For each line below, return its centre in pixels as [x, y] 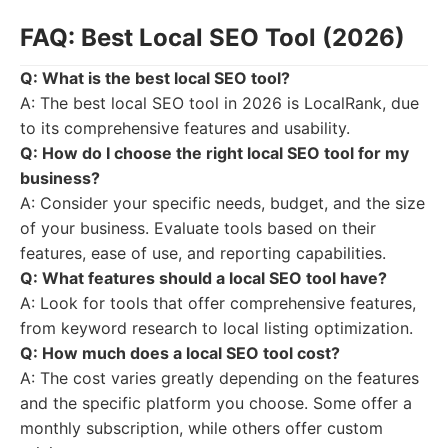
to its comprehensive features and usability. [185, 128]
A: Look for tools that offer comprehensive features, [218, 303]
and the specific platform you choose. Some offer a [216, 403]
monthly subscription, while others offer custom [201, 428]
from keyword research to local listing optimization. [216, 328]
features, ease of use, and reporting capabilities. [203, 253]
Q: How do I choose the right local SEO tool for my [214, 153]
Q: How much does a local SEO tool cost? [180, 353]
